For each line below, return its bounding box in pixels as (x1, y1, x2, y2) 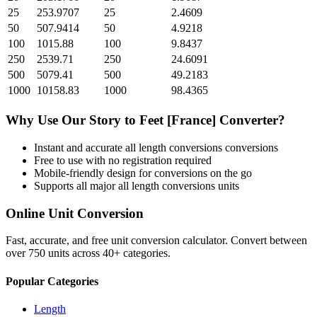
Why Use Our (6, 113, 89, 128)
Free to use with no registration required (34, 154, 212, 166)
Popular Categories (6, 275, 98, 287)
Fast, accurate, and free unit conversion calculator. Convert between (6, 234, 307, 247)
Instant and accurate (34, 141, 125, 154)
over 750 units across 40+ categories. (6, 247, 171, 260)
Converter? (216, 113, 285, 128)
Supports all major (34, 179, 118, 192)
